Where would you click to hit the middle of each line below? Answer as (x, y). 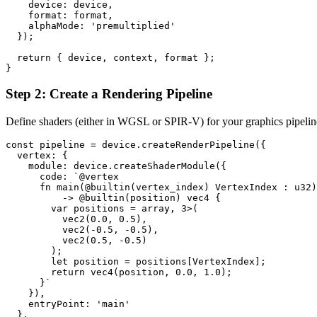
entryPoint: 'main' (68, 304)
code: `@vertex (62, 177)
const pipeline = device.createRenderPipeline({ (136, 145)
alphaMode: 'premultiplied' (91, 25)
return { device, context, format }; (110, 57)
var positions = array (88, 209)
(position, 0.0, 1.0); (173, 272)
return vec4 (59, 272)
